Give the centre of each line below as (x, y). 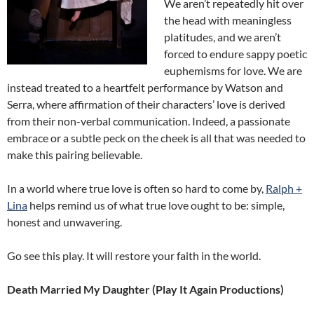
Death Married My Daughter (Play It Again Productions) (145, 289)
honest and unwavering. (64, 222)
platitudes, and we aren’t (223, 37)
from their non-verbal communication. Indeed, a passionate (149, 121)
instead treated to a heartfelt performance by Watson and (145, 88)
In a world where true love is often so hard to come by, (136, 189)
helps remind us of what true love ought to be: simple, (156, 205)
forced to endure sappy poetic (235, 54)
